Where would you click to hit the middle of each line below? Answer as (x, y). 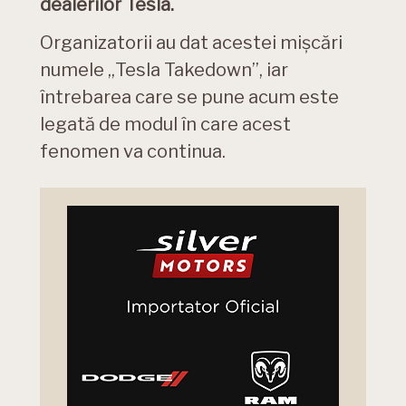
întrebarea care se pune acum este (189, 97)
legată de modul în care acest (165, 124)
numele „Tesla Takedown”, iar (164, 69)
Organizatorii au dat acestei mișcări (191, 42)
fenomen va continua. (133, 151)
